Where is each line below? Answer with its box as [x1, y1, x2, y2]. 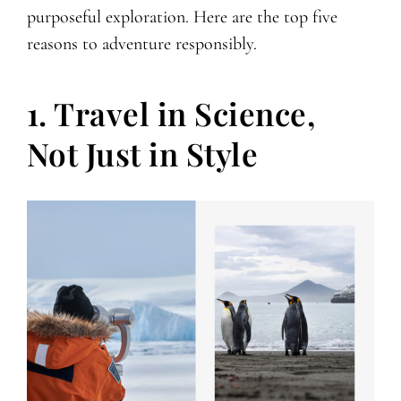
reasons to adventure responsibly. [26, 32, 257, 55]
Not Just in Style [26, 132, 259, 175]
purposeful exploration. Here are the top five [26, 5, 337, 28]
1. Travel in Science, [26, 91, 316, 134]
